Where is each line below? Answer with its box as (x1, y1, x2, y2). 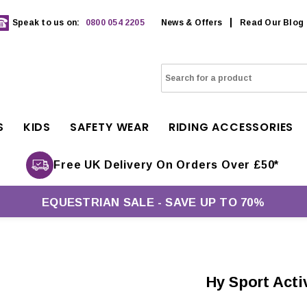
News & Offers (160, 18, 223, 27)
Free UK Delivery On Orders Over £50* (53, 159, 280, 171)
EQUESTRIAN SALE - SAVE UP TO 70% (42, 196, 265, 209)
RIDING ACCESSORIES (168, 119, 294, 135)
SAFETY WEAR (70, 119, 149, 135)
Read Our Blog (240, 18, 304, 27)
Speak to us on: (12, 18, 82, 27)
